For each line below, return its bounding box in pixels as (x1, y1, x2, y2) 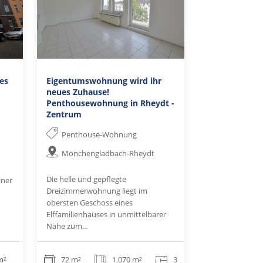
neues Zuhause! (46, 86, 109, 97)
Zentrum (46, 108, 82, 120)
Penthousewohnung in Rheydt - (46, 97, 174, 109)
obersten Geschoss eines (46, 197, 133, 208)
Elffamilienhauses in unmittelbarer (46, 208, 166, 220)
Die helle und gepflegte (46, 173, 126, 184)
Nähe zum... (46, 220, 87, 231)
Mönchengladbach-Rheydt (62, 147, 155, 159)
